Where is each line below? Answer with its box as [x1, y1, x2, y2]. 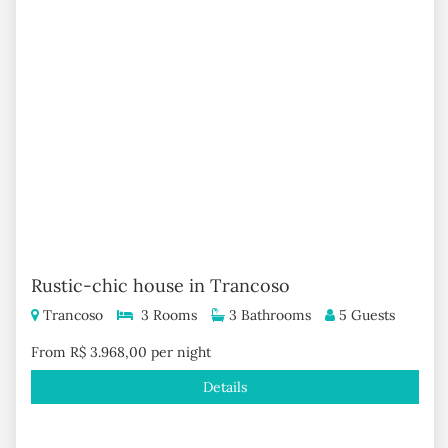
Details [202, 378, 247, 396]
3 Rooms [132, 306, 197, 324]
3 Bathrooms [224, 306, 311, 324]
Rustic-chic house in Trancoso [30, 274, 290, 297]
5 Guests [334, 306, 395, 324]
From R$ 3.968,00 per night [30, 343, 211, 361]
